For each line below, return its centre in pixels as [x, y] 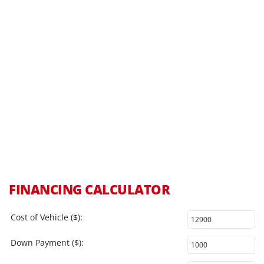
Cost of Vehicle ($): [47, 217]
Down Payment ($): [47, 242]
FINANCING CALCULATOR [89, 189]
